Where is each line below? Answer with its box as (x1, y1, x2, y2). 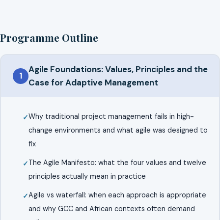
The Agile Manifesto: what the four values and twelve (28, 158, 206, 167)
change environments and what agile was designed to (28, 125, 208, 135)
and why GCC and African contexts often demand (28, 204, 195, 213)
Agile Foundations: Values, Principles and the (28, 63, 208, 75)
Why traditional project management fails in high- (28, 111, 194, 121)
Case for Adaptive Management (28, 77, 158, 88)
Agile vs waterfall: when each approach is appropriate (28, 190, 206, 199)
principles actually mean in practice (28, 171, 146, 181)
